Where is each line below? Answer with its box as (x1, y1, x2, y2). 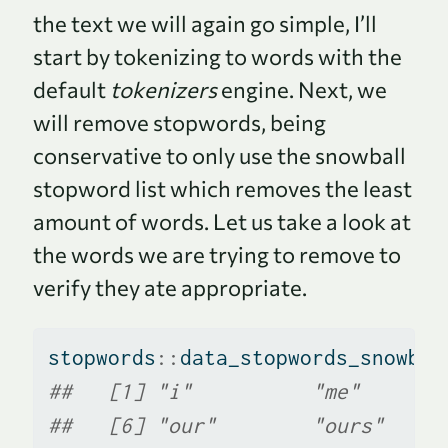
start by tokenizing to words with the (33, 42, 402, 70)
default (33, 75, 110, 103)
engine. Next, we (217, 75, 387, 103)
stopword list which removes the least (33, 174, 412, 202)
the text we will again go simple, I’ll (33, 9, 377, 37)
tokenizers (110, 75, 217, 103)
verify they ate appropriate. (33, 273, 307, 301)
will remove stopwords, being (33, 108, 326, 136)
